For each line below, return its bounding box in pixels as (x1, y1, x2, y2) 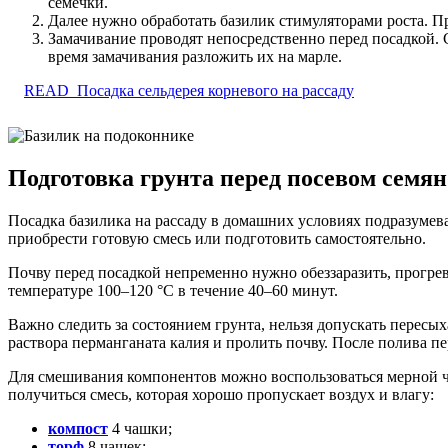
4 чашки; (108, 419, 172, 437)
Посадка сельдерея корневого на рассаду (77, 81, 354, 99)
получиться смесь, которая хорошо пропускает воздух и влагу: (8, 385, 434, 403)
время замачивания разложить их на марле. (48, 47, 342, 65)
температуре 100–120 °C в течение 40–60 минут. (8, 281, 338, 299)
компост (48, 419, 108, 437)
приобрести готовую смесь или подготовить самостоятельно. (8, 229, 426, 247)
